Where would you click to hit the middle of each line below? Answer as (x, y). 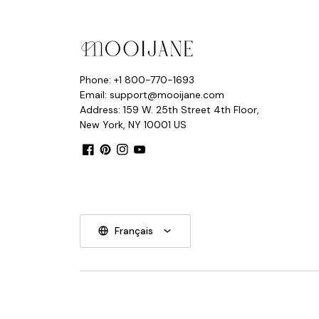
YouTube (156, 162)
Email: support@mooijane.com (152, 94)
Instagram (142, 162)
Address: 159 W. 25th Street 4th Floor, (169, 109)
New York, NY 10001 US (133, 124)
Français (134, 230)
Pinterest (123, 162)
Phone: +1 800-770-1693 (137, 79)
